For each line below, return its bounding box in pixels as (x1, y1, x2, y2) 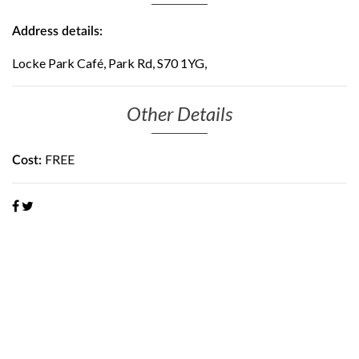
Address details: (12, 25, 103, 38)
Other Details (127, 102, 232, 125)
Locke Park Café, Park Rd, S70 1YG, (12, 55, 207, 71)
